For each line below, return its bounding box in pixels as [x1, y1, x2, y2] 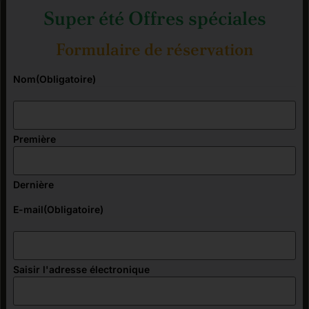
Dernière [13, 178, 54, 190]
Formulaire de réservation [56, 38, 253, 60]
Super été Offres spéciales [43, 6, 266, 30]
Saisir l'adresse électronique [13, 263, 150, 275]
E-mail [13, 203, 43, 215]
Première [13, 132, 56, 145]
